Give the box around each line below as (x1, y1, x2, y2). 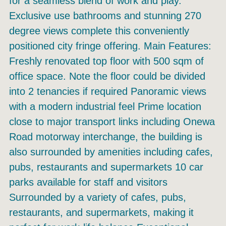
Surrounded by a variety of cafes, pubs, (9, 192, 186, 203)
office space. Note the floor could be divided (9, 71, 205, 82)
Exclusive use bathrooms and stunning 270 (9, 10, 201, 22)
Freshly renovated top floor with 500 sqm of (9, 55, 204, 67)
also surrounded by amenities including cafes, (9, 146, 213, 158)
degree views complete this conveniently (9, 25, 189, 37)
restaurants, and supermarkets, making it (9, 207, 194, 218)
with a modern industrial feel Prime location (9, 101, 201, 112)
